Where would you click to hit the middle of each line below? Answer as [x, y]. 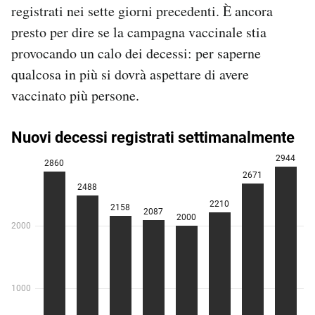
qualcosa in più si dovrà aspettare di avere [130, 74]
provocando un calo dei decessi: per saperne [136, 53]
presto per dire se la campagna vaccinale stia [139, 32]
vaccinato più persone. [75, 95]
